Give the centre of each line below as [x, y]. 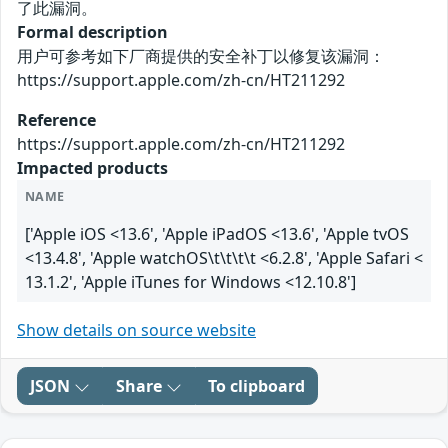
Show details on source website [136, 330]
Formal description [92, 32]
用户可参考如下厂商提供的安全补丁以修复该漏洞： [201, 56]
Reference [56, 120]
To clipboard [256, 386]
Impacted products [92, 168]
